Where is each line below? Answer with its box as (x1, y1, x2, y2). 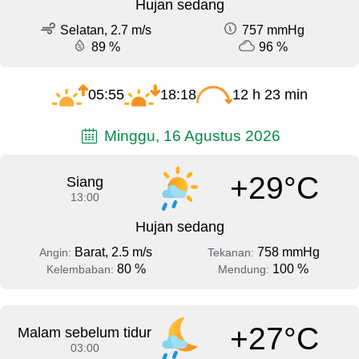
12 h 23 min (232, 87, 308, 103)
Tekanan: (207, 245, 257, 259)
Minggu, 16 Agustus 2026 (100, 127, 281, 145)
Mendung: (218, 262, 272, 276)
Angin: (39, 245, 75, 259)
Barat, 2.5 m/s (75, 244, 152, 259)
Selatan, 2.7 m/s (60, 23, 151, 38)
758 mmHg (256, 244, 320, 259)
